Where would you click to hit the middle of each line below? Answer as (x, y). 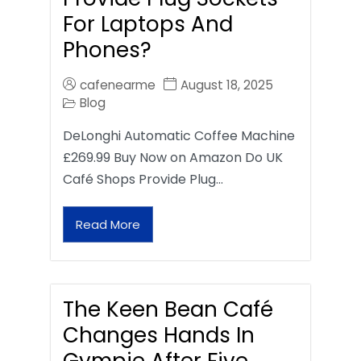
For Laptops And (148, 25)
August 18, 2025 (227, 85)
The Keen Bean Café (168, 310)
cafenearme (118, 85)
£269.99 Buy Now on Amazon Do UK (173, 158)
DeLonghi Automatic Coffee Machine (179, 136)
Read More (108, 225)
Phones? (107, 50)
